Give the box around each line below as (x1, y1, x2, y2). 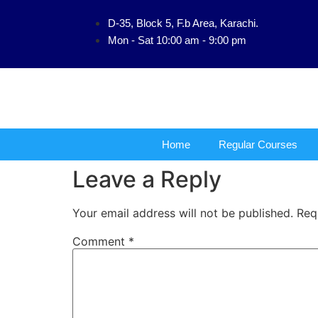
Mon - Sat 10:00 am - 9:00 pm (108, 34, 246, 46)
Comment (72, 234, 128, 249)
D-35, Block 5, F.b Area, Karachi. (108, 17, 258, 29)
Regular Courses (219, 138, 297, 150)
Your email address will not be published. (72, 206, 293, 220)
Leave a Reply (72, 165, 221, 193)
